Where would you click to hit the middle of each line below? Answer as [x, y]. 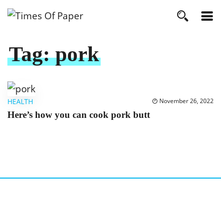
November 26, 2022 [186, 101]
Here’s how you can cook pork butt [79, 115]
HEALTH [20, 102]
